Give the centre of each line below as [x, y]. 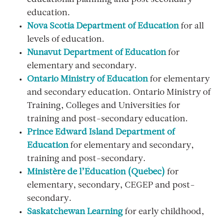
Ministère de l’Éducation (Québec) [96, 172]
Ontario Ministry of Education [87, 80]
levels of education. [66, 40]
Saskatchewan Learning [75, 212]
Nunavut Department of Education [96, 53]
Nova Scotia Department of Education [103, 27]
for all [191, 27]
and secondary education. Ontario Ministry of [119, 93]
